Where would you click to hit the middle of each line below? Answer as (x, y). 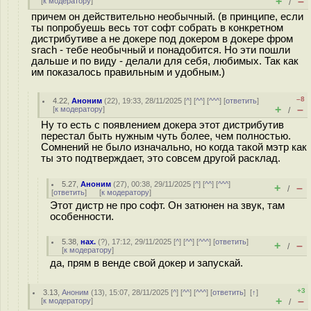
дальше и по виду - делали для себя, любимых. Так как (165, 61)
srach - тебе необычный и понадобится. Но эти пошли (161, 50)
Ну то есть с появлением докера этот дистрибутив (162, 125)
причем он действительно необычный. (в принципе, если (167, 17)
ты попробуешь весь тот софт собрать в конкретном (157, 28)
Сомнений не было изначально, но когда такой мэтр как (174, 147)
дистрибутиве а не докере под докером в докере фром (162, 39)
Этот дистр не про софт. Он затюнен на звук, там (167, 205)
